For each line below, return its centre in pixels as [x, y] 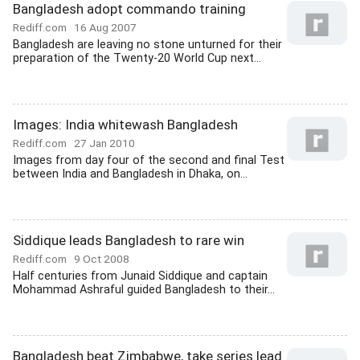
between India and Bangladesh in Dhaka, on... [130, 174]
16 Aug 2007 [105, 27]
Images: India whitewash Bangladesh [125, 125]
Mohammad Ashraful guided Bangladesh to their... [144, 290]
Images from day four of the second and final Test [149, 160]
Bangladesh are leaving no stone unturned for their [147, 45]
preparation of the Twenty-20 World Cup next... [137, 58]
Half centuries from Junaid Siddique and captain [140, 276]
